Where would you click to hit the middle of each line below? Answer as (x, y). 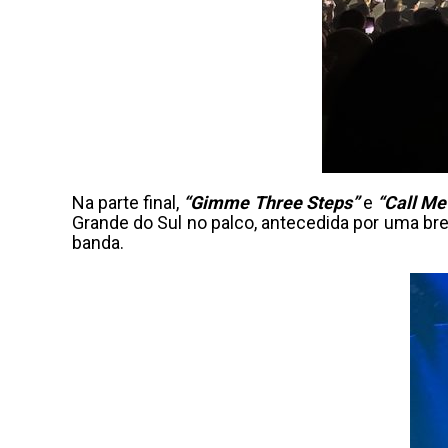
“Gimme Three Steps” (271, 202)
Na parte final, (128, 202)
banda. (98, 242)
